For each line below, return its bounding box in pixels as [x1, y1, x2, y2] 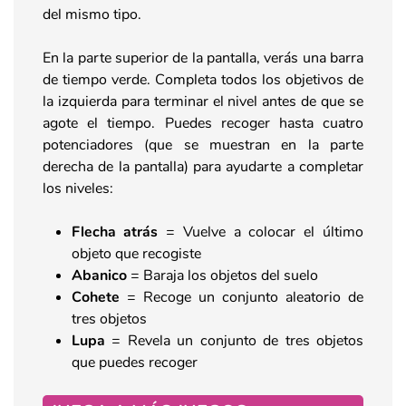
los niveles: [43, 178, 113, 198]
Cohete [72, 286, 127, 307]
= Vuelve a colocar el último [158, 221, 363, 242]
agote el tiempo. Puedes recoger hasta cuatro [43, 112, 363, 133]
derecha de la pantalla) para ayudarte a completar [43, 156, 363, 177]
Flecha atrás [72, 221, 158, 242]
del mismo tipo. [43, 4, 141, 24]
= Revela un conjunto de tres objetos [111, 330, 363, 351]
